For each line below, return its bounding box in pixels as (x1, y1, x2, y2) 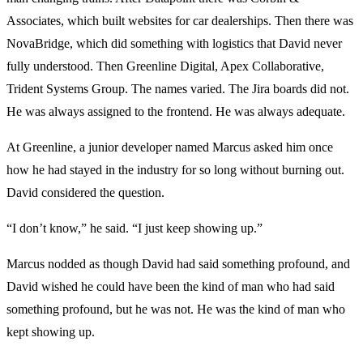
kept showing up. (6, 325, 95, 340)
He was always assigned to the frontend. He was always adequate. (6, 105, 345, 119)
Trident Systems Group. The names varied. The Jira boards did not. (6, 82, 349, 96)
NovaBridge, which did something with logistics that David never (6, 36, 342, 51)
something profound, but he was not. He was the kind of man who (6, 302, 345, 317)
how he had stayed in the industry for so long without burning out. (6, 163, 344, 177)
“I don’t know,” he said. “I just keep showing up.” (6, 221, 263, 236)
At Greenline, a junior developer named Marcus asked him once (6, 140, 333, 155)
